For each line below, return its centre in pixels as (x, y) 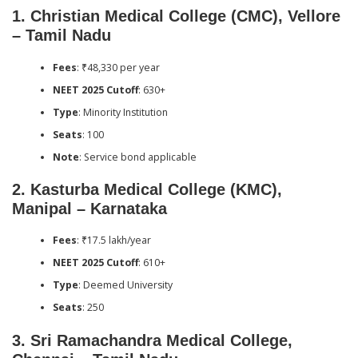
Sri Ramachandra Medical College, (161, 340)
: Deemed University (125, 285)
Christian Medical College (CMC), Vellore (185, 16)
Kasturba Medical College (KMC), (156, 189)
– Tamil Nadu (62, 36)
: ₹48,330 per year (118, 67)
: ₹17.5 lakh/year (113, 241)
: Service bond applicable (137, 157)
